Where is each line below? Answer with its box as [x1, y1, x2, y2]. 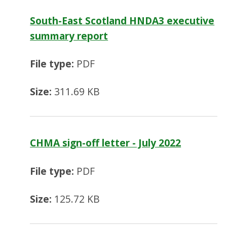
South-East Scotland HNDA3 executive [30, 13, 215, 27]
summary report [30, 28, 108, 43]
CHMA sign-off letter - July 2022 [30, 136, 181, 150]
